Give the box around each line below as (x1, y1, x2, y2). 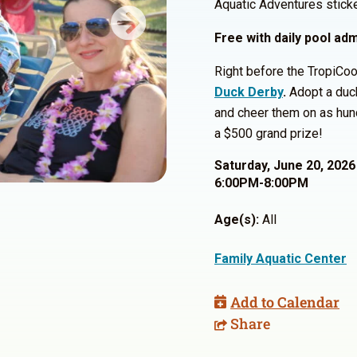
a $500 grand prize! (214, 126, 323, 141)
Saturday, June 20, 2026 (214, 158, 355, 173)
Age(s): (214, 212, 259, 227)
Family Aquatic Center (214, 251, 347, 266)
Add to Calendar (230, 292, 339, 312)
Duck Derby (214, 84, 283, 100)
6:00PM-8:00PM (214, 175, 308, 190)
